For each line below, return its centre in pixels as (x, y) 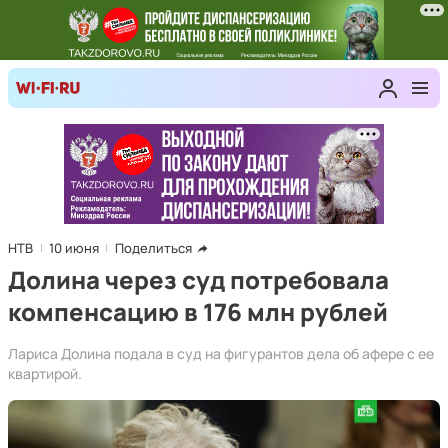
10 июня (74, 248)
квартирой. (45, 373)
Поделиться (153, 248)
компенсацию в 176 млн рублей (198, 311)
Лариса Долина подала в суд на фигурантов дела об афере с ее (221, 353)
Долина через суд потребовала (198, 279)
